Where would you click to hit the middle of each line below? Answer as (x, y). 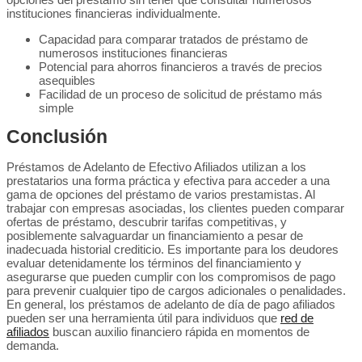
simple (56, 108)
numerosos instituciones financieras (133, 53)
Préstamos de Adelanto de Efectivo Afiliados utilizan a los (156, 167)
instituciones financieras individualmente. (114, 13)
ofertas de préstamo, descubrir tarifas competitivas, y (147, 222)
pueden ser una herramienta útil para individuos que (143, 318)
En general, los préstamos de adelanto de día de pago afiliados (171, 304)
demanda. (33, 345)
